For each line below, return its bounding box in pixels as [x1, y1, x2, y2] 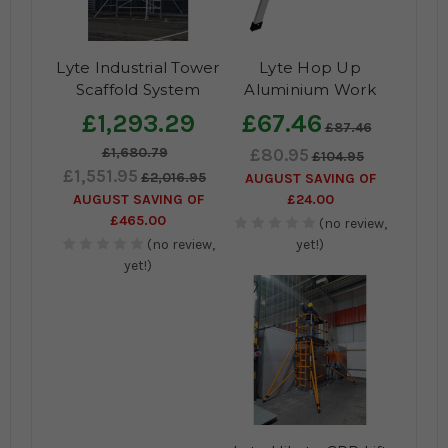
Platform [275, 102, 345, 122]
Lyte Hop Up [259, 58, 361, 78]
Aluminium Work [244, 80, 376, 100]
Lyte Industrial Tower [56, 58, 220, 78]
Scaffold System [75, 80, 201, 100]
